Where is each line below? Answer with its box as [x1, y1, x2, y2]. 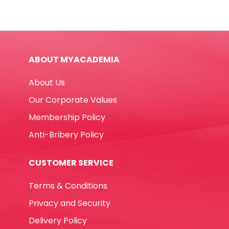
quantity [77, 54, 110, 66]
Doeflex [77, 5, 108, 17]
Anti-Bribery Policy [29, 128, 104, 141]
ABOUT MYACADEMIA [29, 53, 120, 65]
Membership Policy [29, 111, 105, 123]
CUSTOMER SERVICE [29, 156, 113, 169]
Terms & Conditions [29, 179, 107, 192]
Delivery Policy [29, 214, 87, 226]
